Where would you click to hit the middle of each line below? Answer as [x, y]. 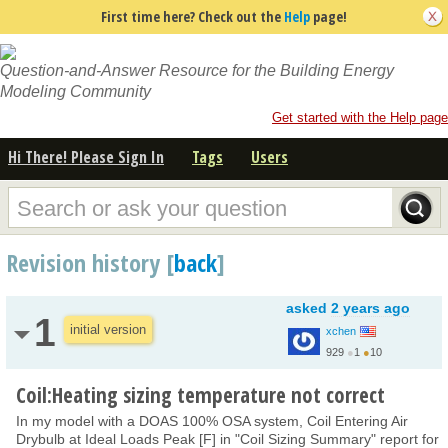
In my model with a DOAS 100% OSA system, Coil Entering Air [212, 420]
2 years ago [370, 307]
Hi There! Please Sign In [86, 156]
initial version [108, 329]
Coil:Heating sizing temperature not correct [200, 394]
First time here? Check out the [192, 16]
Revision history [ [90, 262]
